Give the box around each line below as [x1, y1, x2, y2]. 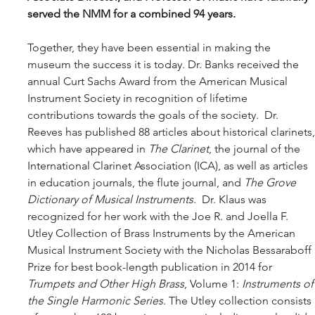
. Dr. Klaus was [193, 193, 270, 207]
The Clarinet [148, 142, 210, 156]
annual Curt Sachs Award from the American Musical [27, 75, 291, 89]
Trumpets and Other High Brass [27, 277, 185, 291]
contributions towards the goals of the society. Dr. [27, 108, 282, 122]
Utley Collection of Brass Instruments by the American [27, 226, 299, 240]
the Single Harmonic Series [27, 294, 164, 308]
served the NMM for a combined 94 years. [27, 7, 239, 21]
